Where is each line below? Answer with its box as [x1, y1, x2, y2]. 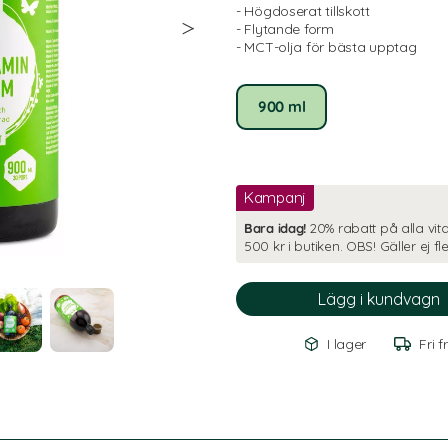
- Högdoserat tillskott [236, 2, 370, 20]
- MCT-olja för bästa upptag [236, 38, 417, 56]
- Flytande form [236, 20, 334, 38]
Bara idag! [244, 220, 307, 236]
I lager [327, 335, 367, 353]
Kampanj [244, 188, 307, 207]
